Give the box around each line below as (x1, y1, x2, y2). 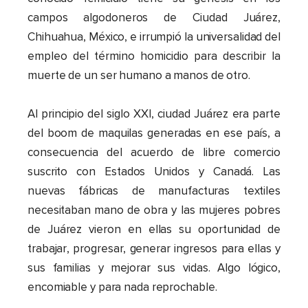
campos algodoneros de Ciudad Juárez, (27, 12, 280, 24)
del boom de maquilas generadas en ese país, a (27, 127, 280, 140)
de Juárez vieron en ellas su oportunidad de (27, 223, 280, 236)
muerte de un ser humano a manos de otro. (27, 69, 250, 82)
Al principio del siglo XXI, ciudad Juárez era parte (27, 108, 280, 120)
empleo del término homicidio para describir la (27, 50, 280, 63)
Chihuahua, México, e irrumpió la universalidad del (27, 31, 280, 43)
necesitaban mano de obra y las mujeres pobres (27, 204, 280, 217)
